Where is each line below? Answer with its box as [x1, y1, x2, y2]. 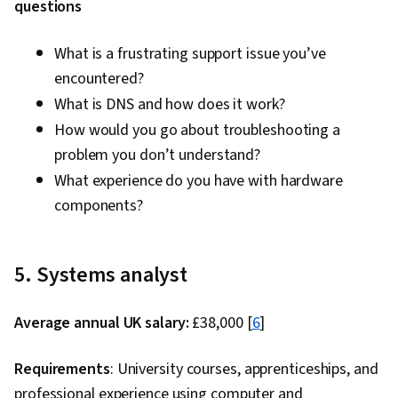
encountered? [54, 68, 144, 91]
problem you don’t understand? [54, 144, 261, 167]
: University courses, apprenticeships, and [109, 358, 378, 381]
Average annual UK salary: [14, 312, 189, 335]
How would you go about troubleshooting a [54, 119, 340, 142]
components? [54, 195, 143, 218]
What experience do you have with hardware [54, 170, 343, 193]
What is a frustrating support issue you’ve [54, 43, 326, 66]
